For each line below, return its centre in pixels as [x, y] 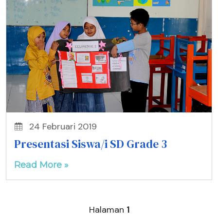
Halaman [108, 210]
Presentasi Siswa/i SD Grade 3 [91, 144]
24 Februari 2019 [62, 127]
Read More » [41, 165]
